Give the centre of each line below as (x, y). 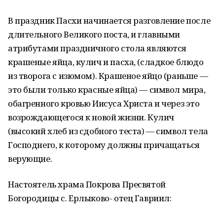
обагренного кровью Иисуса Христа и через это (104, 103)
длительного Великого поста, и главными (94, 34)
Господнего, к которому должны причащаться (104, 145)
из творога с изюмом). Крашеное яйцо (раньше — (108, 76)
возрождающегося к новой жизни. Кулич (91, 117)
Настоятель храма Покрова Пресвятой (87, 184)
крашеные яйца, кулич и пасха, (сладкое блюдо (106, 62)
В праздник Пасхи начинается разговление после (109, 20)
